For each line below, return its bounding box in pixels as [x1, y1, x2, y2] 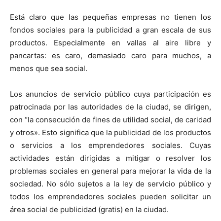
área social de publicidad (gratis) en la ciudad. [10, 205, 169, 215]
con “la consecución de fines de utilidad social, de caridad [10, 115, 211, 125]
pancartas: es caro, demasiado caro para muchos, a [10, 51, 211, 61]
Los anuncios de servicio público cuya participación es [10, 89, 211, 99]
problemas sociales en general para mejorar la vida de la [10, 166, 211, 176]
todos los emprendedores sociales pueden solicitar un [10, 192, 211, 202]
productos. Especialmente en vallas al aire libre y [10, 38, 211, 48]
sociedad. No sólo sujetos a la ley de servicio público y [10, 179, 211, 189]
